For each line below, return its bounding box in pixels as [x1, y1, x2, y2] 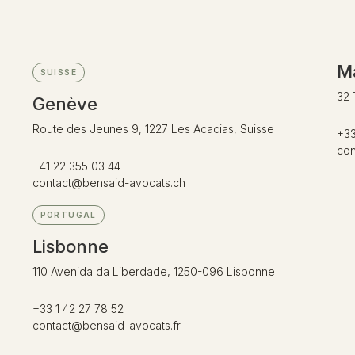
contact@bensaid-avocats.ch [32, 175, 185, 189]
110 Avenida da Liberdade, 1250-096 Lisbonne [32, 264, 275, 278]
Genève [32, 93, 97, 114]
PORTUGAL [40, 209, 97, 219]
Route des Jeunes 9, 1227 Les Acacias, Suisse [32, 121, 274, 136]
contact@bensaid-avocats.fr [32, 318, 181, 332]
